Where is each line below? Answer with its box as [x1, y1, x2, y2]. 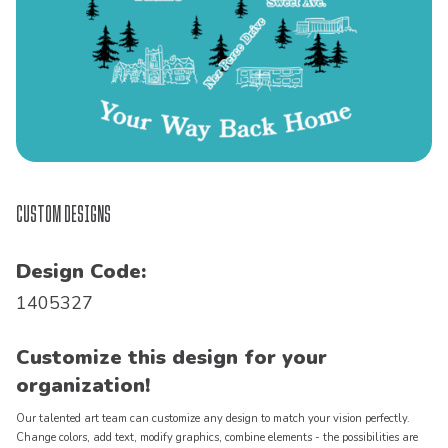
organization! [16, 372, 150, 400]
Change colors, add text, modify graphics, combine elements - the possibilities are [16, 430, 418, 446]
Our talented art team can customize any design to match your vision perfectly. [16, 411, 410, 427]
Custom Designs [16, 203, 111, 226]
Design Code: [16, 258, 146, 286]
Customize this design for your [16, 344, 327, 372]
